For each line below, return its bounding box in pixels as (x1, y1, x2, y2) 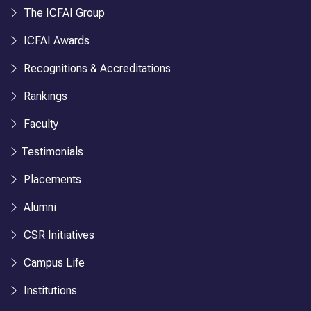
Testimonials (21, 144, 83, 158)
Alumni (21, 200, 56, 214)
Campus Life (21, 255, 85, 269)
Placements (21, 172, 81, 186)
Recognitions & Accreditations (21, 61, 171, 75)
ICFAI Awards (21, 33, 90, 47)
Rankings (21, 89, 67, 103)
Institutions (21, 283, 77, 297)
